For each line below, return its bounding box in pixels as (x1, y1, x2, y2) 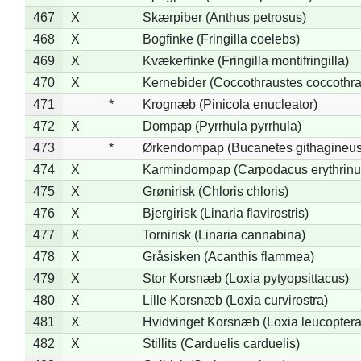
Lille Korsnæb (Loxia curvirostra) (142, 293, 328, 307)
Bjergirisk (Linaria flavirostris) (142, 205, 309, 220)
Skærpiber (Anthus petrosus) (142, 10, 306, 24)
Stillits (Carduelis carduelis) (142, 336, 300, 351)
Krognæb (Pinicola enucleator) (142, 97, 317, 111)
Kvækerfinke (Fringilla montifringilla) (142, 53, 349, 68)
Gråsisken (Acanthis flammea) (142, 249, 314, 263)
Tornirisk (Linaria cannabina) (142, 227, 305, 242)
